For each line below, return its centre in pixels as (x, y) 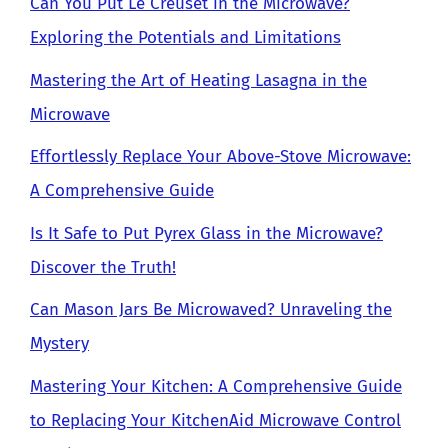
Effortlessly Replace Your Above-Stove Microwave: (220, 156)
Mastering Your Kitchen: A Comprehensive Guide (216, 386)
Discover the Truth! (103, 267)
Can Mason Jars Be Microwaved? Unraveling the (211, 309)
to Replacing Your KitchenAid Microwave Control (215, 420)
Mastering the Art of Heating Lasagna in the (198, 80)
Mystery (59, 343)
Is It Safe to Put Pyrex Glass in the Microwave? (206, 233)
